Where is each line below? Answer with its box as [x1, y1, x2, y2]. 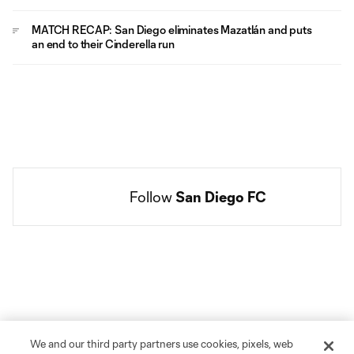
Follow [129, 187, 175, 205]
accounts [176, 228, 224, 241]
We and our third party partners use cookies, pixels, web [30, 337, 294, 350]
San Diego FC [175, 187, 266, 205]
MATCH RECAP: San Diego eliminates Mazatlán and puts [32, 23, 312, 36]
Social [176, 213, 207, 226]
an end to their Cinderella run [32, 37, 175, 51]
